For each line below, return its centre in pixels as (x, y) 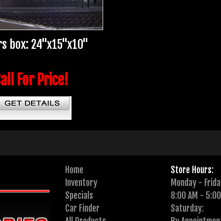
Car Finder (83, 208)
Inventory (81, 183)
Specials (79, 196)
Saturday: (187, 208)
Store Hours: (192, 170)
